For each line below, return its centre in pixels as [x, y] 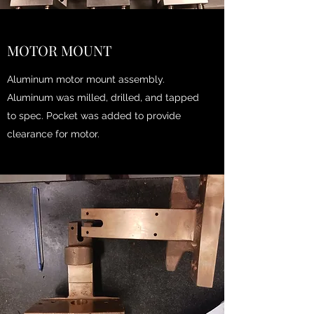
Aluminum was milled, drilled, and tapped [103, 97]
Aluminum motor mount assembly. [86, 79]
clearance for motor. [55, 134]
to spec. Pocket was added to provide [94, 116]
